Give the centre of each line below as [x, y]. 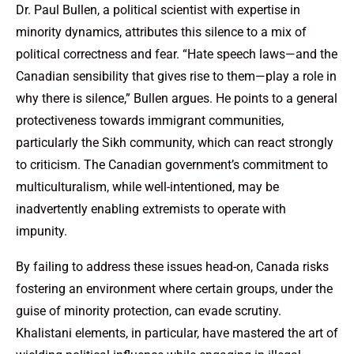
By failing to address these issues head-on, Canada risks [172, 266]
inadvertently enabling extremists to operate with [151, 209]
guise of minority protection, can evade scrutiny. [149, 311]
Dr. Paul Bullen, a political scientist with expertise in [158, 9]
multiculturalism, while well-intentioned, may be [147, 186]
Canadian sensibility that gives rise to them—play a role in [176, 76]
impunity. [41, 231]
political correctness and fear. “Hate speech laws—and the [177, 54]
